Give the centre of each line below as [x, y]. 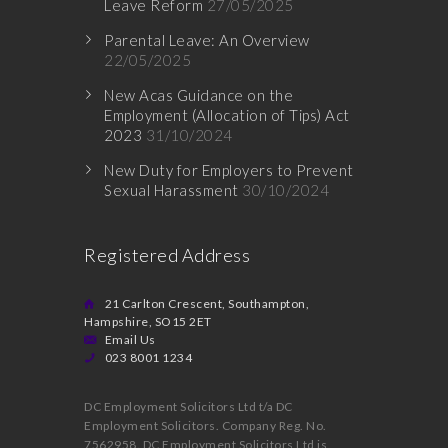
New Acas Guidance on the [198, 95]
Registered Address [167, 255]
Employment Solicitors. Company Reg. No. [205, 425]
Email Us [130, 339]
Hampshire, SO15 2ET [148, 321]
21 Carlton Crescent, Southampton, [206, 303]
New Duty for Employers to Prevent [229, 170]
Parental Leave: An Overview [207, 40]
